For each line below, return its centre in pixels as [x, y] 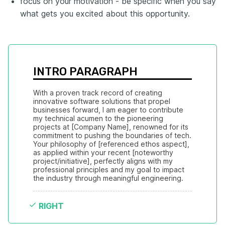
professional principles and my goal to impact [109, 170]
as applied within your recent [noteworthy [103, 153]
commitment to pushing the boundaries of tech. [112, 136]
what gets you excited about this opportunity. [105, 14]
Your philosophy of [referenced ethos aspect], [111, 144]
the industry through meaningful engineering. [108, 178]
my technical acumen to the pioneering [98, 119]
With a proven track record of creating [98, 93]
